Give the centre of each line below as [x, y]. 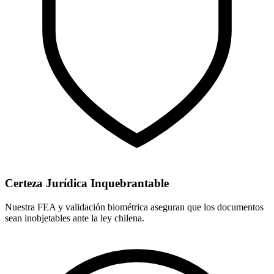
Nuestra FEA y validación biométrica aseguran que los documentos [134, 207]
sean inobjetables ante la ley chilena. [75, 218]
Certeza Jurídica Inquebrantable [87, 183]
